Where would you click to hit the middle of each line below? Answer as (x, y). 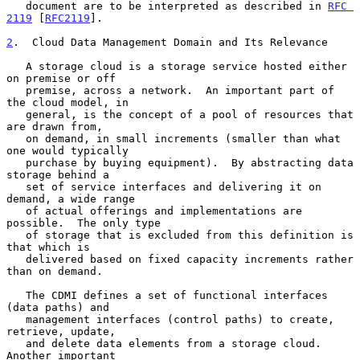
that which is (48, 247)
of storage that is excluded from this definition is (16, 235)
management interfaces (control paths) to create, (16, 319)
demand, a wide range (71, 198)
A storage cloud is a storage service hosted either (16, 66)
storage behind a (58, 174)
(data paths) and (58, 307)
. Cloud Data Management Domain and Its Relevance (170, 42)
